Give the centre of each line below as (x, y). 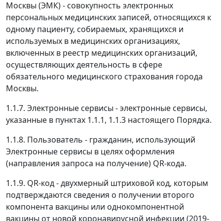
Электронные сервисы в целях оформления (90, 151)
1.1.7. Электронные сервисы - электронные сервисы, (107, 108)
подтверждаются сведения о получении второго (100, 195)
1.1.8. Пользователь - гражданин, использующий (101, 140)
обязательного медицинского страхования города (104, 76)
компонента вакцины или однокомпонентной (95, 207)
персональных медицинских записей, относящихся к (109, 17)
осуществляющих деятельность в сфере (84, 65)
